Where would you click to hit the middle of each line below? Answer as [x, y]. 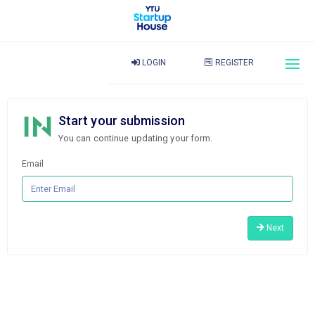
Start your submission [121, 121]
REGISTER [233, 63]
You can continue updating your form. [135, 138]
